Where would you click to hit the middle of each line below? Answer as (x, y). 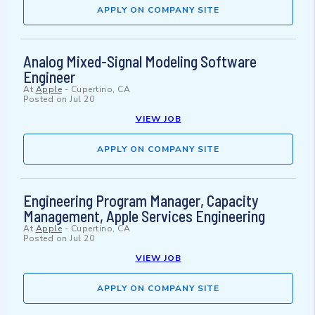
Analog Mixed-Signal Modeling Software (140, 62)
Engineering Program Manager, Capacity (141, 201)
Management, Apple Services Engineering (144, 216)
